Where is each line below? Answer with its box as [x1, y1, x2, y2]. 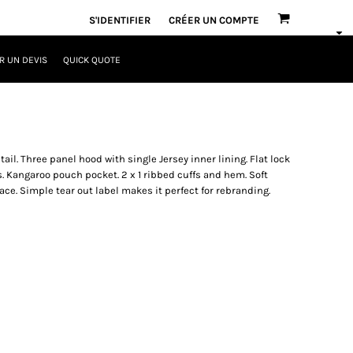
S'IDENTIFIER [89, 13, 150, 26]
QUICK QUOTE [62, 54, 121, 66]
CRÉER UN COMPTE [169, 13, 259, 26]
